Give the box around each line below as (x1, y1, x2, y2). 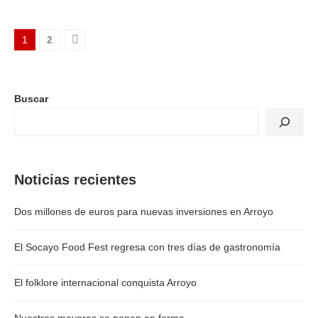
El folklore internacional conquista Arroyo (14, 277, 197, 288)
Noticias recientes (14, 172, 136, 187)
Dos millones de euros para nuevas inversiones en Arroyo (14, 206, 273, 217)
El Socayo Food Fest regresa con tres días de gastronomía (14, 241, 280, 253)
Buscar (14, 93, 48, 104)
